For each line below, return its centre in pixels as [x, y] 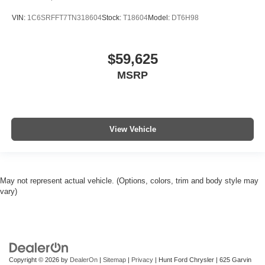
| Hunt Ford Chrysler [184, 259]
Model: [160, 18]
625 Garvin [235, 259]
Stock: [112, 18]
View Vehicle [132, 130]
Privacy [142, 259]
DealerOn [84, 259]
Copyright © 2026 [35, 259]
